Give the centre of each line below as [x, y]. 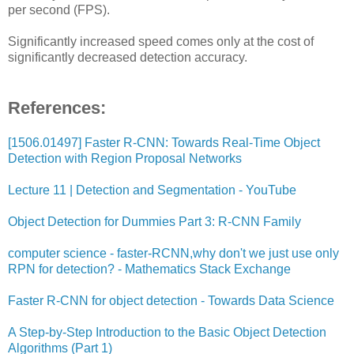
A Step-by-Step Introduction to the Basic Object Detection [167, 333]
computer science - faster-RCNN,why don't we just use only [173, 254]
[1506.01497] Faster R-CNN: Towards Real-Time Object [164, 143]
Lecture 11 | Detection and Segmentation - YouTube [152, 190]
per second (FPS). [59, 10]
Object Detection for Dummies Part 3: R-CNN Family [154, 222]
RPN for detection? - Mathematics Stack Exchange [149, 269]
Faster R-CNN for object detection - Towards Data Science [171, 301]
